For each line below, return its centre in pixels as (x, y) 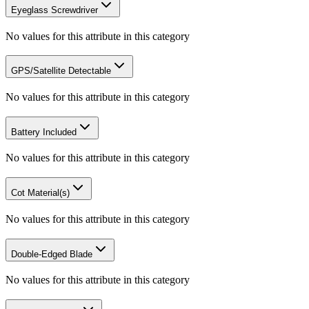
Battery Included (44, 132)
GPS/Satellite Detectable (61, 71)
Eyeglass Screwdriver (54, 10)
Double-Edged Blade (52, 254)
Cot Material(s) (40, 193)
